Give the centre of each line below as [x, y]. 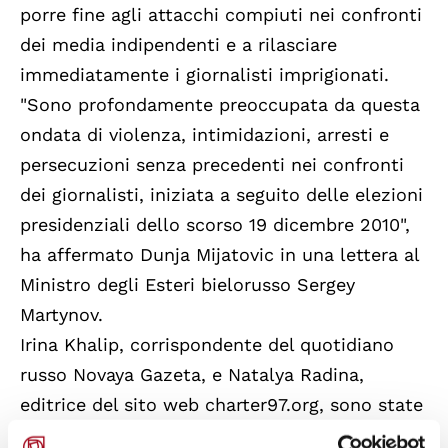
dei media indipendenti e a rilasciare [178, 44]
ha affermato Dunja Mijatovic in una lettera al [219, 254]
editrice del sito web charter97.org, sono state [221, 404]
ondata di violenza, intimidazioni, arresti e [204, 134]
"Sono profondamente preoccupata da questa [220, 104]
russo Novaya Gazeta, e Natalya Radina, [192, 374]
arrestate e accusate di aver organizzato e [204, 434]
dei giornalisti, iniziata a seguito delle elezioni [221, 194]
